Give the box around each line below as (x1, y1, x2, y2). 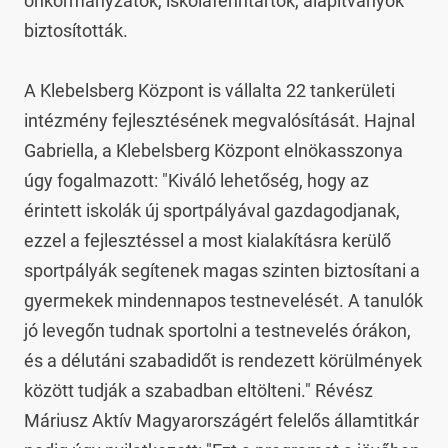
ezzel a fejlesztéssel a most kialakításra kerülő (24, 230, 391, 251)
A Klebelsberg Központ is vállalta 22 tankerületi (24, 80, 395, 101)
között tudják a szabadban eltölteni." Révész (24, 380, 373, 401)
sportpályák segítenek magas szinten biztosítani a (24, 260, 420, 281)
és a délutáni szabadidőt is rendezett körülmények (24, 350, 422, 371)
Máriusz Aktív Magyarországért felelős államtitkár (24, 410, 419, 431)
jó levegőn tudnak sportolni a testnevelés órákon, (24, 320, 411, 341)
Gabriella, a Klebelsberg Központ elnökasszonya (24, 140, 403, 161)
